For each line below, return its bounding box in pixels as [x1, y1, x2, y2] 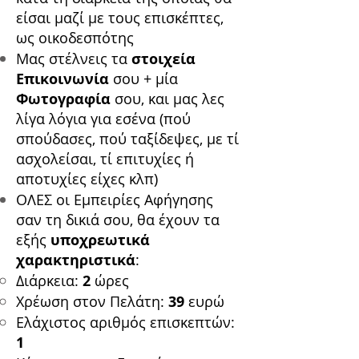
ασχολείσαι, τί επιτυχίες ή [16, 149, 194, 169]
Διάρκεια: [16, 271, 83, 291]
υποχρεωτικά [50, 230, 150, 251]
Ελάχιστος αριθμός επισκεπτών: [16, 313, 235, 333]
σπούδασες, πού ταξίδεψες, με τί [16, 129, 239, 149]
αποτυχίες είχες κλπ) [16, 169, 158, 189]
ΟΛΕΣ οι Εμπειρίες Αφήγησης [16, 190, 213, 210]
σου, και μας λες [115, 89, 224, 109]
